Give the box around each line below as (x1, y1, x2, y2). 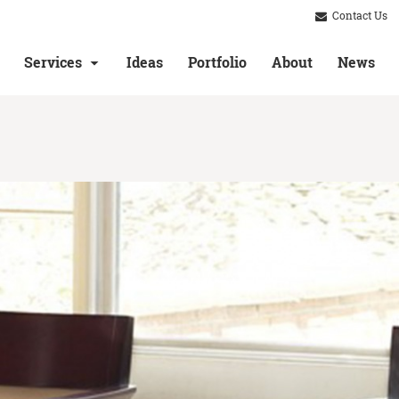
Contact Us (330, 8, 387, 24)
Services (24, 53, 82, 72)
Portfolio (188, 53, 247, 72)
